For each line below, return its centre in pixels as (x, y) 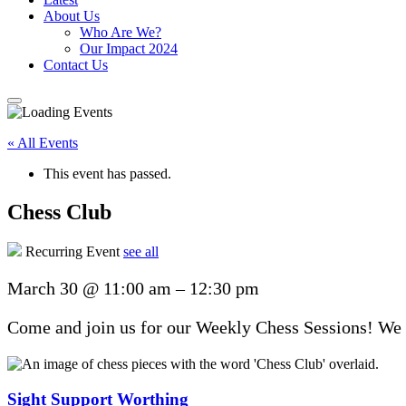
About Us (72, 15)
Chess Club (59, 212)
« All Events (43, 142)
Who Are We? (121, 32)
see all (141, 252)
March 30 (45, 289)
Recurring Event (72, 252)
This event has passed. (107, 173)
